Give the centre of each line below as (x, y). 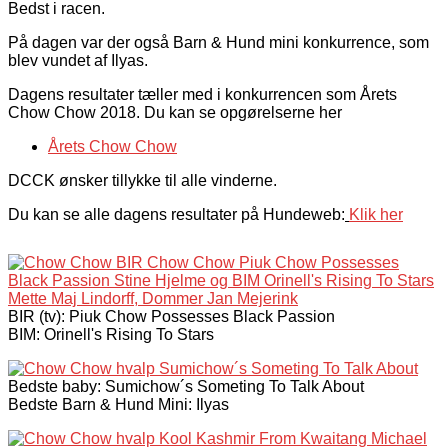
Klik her (376, 214)
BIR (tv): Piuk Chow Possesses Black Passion (171, 316)
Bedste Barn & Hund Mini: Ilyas (118, 404)
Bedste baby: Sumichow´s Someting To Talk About (186, 386)
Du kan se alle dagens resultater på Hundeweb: (176, 214)
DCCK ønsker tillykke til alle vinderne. (142, 180)
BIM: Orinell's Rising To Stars (111, 334)
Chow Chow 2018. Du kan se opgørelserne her (175, 112)
